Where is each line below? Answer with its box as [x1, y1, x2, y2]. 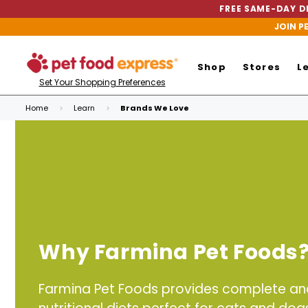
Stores [242, 60, 281, 74]
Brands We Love [120, 102, 189, 113]
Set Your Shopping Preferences [38, 76, 166, 89]
